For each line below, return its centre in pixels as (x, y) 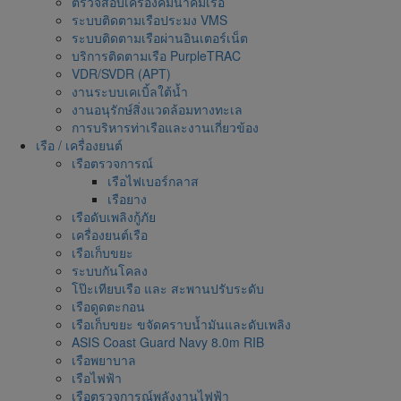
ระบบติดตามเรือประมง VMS (149, 20)
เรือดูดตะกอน (108, 306)
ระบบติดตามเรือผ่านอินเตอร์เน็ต (160, 38)
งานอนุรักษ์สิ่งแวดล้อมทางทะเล (157, 109)
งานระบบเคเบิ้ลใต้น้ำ (130, 91)
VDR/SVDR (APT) (121, 73)
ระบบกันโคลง (110, 270)
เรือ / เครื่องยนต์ (79, 145)
